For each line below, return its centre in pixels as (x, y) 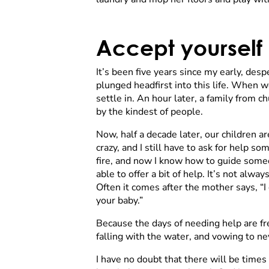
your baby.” (119, 201)
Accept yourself (179, 48)
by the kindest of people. (150, 112)
